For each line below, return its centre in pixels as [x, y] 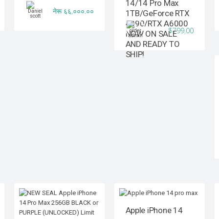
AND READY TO [153, 44]
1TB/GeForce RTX [157, 13]
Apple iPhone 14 [154, 210]
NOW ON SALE [151, 34]
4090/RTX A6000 [157, 24]
